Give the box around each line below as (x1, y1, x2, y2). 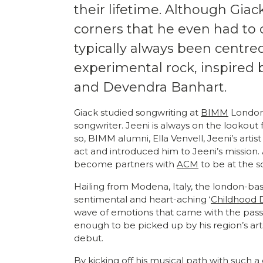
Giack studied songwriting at (74, 106, 201, 118)
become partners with (74, 158, 177, 170)
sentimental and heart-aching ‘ (74, 193, 211, 205)
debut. (74, 232, 106, 244)
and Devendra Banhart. (74, 79, 230, 95)
